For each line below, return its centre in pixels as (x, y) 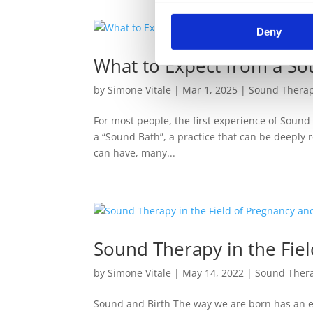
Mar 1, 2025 (210, 90)
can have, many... (135, 153)
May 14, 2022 (213, 273)
